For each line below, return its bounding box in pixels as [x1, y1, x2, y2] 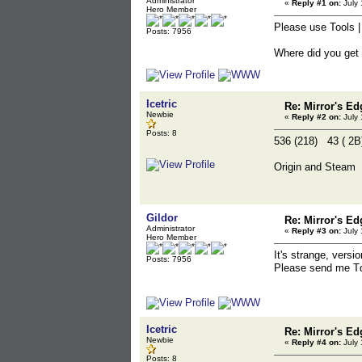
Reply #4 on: [292, 338, 341, 347]
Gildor [146, 212, 178, 224]
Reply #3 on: [292, 226, 341, 235]
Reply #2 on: [292, 112, 341, 121]
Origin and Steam [274, 161, 356, 173]
